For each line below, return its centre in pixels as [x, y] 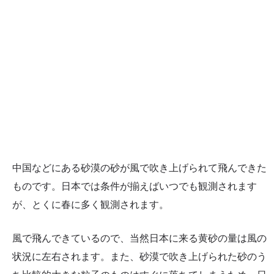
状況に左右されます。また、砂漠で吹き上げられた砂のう [139, 257]
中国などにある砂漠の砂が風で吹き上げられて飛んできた [139, 168]
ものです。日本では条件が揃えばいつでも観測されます [135, 186]
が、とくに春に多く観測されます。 [91, 204]
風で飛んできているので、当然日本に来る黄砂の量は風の [139, 239]
